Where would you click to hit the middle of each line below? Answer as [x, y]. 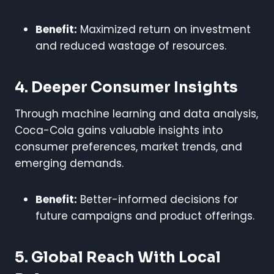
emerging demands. [69, 163]
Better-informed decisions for [157, 199]
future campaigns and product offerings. [145, 216]
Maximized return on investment [164, 29]
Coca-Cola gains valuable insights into [119, 130]
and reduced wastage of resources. [131, 46]
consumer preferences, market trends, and [128, 146]
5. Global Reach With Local [118, 257]
